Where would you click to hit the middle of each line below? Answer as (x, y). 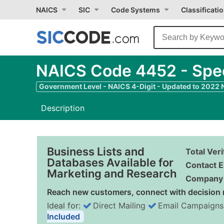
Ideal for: (65, 205)
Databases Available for (110, 162)
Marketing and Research (112, 173)
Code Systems (135, 10)
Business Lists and (96, 151)
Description (63, 108)
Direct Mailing (119, 205)
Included (63, 216)
